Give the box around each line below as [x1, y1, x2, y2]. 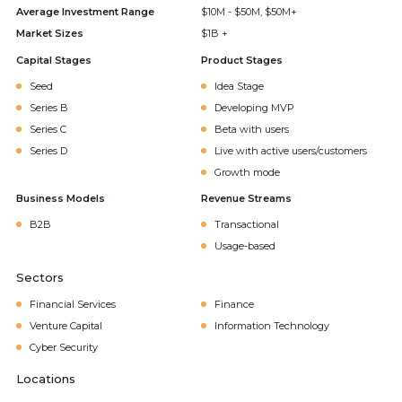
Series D [30, 144, 67, 157]
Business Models [16, 192, 105, 205]
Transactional [214, 218, 279, 231]
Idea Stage [214, 80, 264, 92]
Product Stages [201, 54, 283, 66]
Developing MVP [214, 101, 294, 114]
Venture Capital [30, 319, 102, 332]
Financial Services [30, 298, 116, 310]
